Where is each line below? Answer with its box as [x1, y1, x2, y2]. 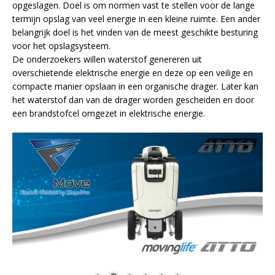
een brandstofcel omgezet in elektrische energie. [12, 107, 205, 120]
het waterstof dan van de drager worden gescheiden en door [12, 94, 254, 106]
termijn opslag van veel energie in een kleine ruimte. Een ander [12, 13, 260, 25]
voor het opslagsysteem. [12, 40, 110, 52]
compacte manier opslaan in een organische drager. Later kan [12, 80, 258, 93]
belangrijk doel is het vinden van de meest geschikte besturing [12, 26, 258, 39]
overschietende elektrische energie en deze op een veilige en [12, 67, 253, 79]
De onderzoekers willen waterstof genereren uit [12, 53, 202, 66]
